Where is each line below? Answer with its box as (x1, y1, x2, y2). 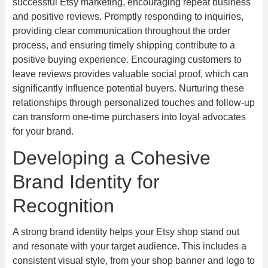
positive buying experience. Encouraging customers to (12, 54, 242, 65)
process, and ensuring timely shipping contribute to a (12, 40, 235, 50)
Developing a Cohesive (12, 147, 211, 169)
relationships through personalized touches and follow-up (12, 98, 255, 108)
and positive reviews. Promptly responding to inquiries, (12, 11, 243, 22)
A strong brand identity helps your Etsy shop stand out (12, 227, 239, 237)
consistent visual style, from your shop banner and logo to (12, 255, 255, 266)
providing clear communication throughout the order (12, 26, 230, 36)
